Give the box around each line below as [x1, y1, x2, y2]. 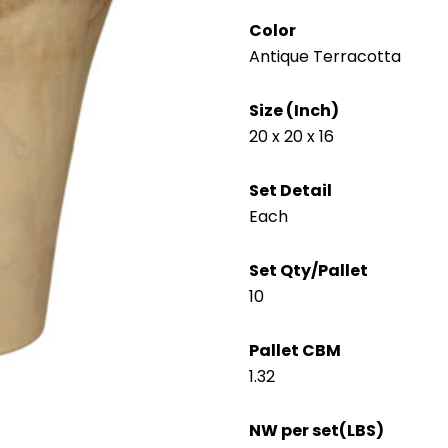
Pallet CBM [249, 339, 341, 363]
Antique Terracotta [249, 45, 401, 69]
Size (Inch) [249, 99, 339, 123]
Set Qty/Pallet [249, 259, 368, 283]
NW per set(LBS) [249, 419, 384, 443]
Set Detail [249, 179, 332, 203]
